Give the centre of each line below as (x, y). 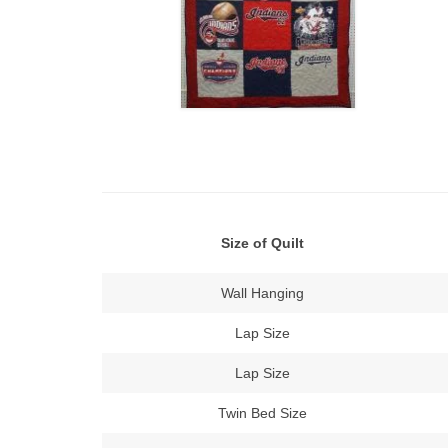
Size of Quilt (262, 243)
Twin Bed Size (262, 413)
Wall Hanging (262, 293)
